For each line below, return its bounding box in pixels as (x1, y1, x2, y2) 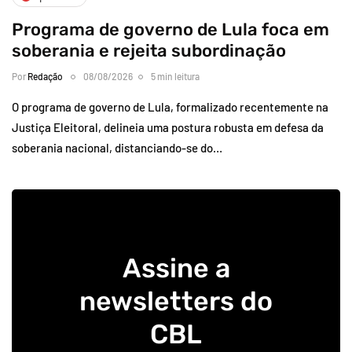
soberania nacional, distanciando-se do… (12, 140, 222, 155)
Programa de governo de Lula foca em (12, 18, 329, 40)
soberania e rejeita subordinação (12, 39, 286, 61)
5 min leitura (151, 70, 200, 82)
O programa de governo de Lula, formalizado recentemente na (12, 99, 328, 114)
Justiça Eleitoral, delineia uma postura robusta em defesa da (12, 119, 324, 134)
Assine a (122, 251, 230, 284)
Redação (27, 70, 63, 82)
